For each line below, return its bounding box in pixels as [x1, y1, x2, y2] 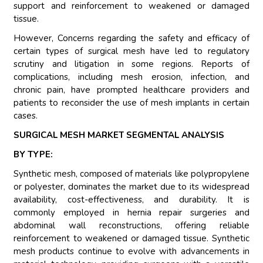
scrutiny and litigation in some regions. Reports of [14, 58, 249, 70]
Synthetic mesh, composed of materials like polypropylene [14, 168, 249, 180]
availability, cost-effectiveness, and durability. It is [14, 194, 249, 206]
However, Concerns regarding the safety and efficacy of [14, 32, 249, 45]
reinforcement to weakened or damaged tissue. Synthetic [14, 232, 249, 245]
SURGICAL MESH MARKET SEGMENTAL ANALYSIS [14, 129, 225, 141]
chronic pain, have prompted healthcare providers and [14, 84, 249, 96]
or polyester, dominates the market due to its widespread [14, 181, 249, 193]
